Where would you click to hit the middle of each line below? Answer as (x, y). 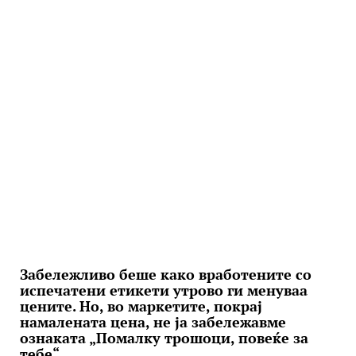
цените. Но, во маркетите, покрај (141, 306)
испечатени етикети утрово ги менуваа (164, 290)
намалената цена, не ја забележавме (153, 322)
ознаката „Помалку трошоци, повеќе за (164, 338)
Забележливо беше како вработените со (166, 274)
